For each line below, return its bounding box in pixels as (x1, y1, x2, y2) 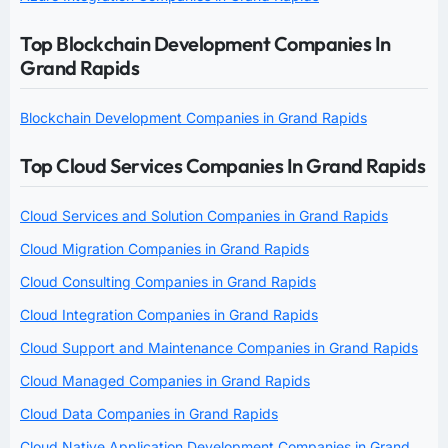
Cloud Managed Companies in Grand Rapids (20, 372, 310, 390)
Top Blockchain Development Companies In (20, 31, 391, 57)
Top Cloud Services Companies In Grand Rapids (20, 153, 425, 179)
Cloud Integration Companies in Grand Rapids (20, 306, 318, 324)
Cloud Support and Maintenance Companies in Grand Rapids (20, 339, 418, 357)
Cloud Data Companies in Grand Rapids (20, 405, 278, 423)
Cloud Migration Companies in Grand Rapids (20, 240, 309, 258)
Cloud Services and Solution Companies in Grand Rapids (20, 207, 388, 225)
